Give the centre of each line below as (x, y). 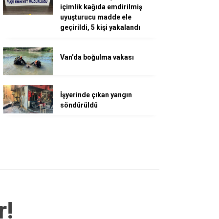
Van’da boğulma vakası (97, 57)
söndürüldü (79, 105)
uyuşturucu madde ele (96, 17)
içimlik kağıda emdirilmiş (101, 7)
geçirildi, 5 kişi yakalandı (100, 27)
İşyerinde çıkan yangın (96, 95)
